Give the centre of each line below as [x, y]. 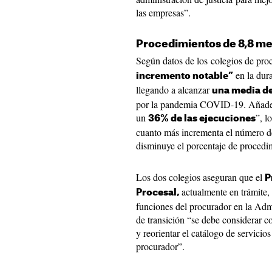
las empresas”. [163, 12]
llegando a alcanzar [174, 90]
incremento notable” [185, 76]
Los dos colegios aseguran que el [200, 177]
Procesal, [159, 193]
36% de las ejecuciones [202, 119]
